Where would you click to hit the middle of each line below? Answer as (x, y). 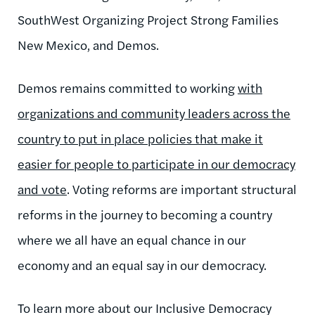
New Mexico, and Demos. (88, 44)
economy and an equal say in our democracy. (142, 264)
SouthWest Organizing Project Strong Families (148, 19)
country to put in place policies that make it (140, 138)
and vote (42, 188)
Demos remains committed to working (128, 87)
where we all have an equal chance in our (132, 239)
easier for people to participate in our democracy (156, 163)
